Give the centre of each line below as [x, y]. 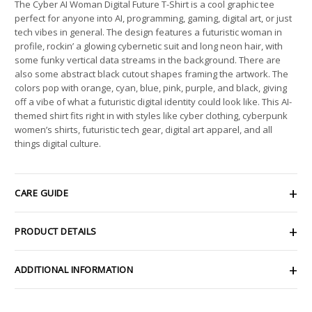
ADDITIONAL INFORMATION [74, 269]
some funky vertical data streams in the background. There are [148, 60]
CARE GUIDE [41, 193]
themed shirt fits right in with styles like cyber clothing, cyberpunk [151, 115]
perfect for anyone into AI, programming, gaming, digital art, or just [153, 18]
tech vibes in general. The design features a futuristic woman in [148, 32]
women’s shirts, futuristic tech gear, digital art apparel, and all [143, 129]
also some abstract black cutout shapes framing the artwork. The [151, 73]
